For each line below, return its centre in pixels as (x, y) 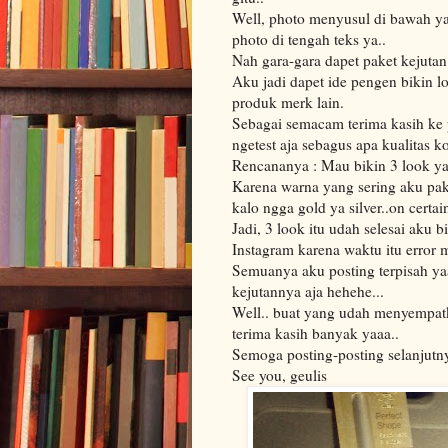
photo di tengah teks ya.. (309, 39)
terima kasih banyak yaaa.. (315, 333)
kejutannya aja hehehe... (308, 291)
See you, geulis (279, 375)
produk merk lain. (288, 102)
